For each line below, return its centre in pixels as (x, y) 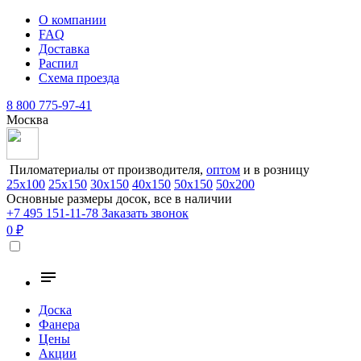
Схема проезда (79, 78)
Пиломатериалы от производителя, (108, 170)
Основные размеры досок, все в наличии (119, 199)
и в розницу (275, 170)
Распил (58, 63)
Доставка (64, 49)
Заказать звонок (145, 213)
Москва (27, 120)
